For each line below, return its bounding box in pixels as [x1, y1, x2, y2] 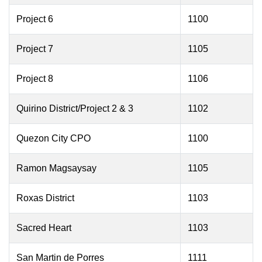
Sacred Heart [16, 223, 71, 233]
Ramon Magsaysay [16, 163, 96, 173]
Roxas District [16, 193, 74, 203]
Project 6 [16, 14, 53, 24]
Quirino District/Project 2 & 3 [16, 104, 133, 113]
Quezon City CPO [16, 133, 91, 143]
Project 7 [16, 44, 53, 54]
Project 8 [16, 74, 53, 84]
